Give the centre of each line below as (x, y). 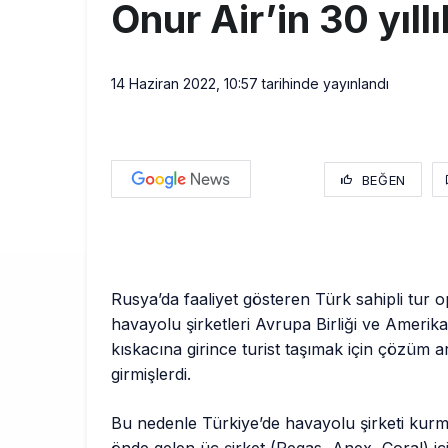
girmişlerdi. (151, 374)
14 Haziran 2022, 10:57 (184, 84)
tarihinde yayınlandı (323, 84)
